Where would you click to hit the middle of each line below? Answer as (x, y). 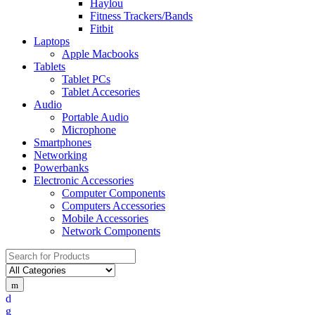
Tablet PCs (86, 79)
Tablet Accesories (101, 91)
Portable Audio (95, 117)
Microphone (89, 129)
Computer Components (114, 193)
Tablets (50, 66)
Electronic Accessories (84, 180)
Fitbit (102, 28)
